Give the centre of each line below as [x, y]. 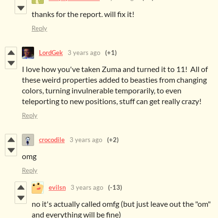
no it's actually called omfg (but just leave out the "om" [121, 203]
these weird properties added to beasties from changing [114, 79]
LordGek [51, 53]
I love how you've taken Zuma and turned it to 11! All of [115, 69]
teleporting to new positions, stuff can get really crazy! [112, 101]
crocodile [52, 140]
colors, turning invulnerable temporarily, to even [102, 90]
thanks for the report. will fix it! [83, 14]
